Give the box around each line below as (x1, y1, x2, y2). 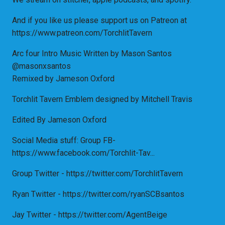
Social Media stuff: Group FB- (12, 136, 116, 146)
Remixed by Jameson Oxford (12, 74, 115, 84)
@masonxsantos (12, 61, 71, 71)
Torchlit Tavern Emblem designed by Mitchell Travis (12, 94, 192, 104)
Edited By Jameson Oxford (12, 115, 106, 125)
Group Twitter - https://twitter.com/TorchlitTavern (12, 169, 183, 179)
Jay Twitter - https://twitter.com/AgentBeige (12, 210, 167, 220)
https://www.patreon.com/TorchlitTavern (12, 28, 152, 38)
